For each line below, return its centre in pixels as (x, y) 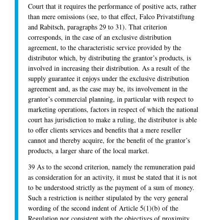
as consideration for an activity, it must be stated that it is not (112, 177)
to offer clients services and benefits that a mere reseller (105, 130)
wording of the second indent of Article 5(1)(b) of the (103, 208)
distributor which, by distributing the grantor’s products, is (110, 58)
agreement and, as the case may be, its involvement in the (108, 89)
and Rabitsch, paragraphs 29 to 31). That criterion (97, 27)
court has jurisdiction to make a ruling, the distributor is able (112, 120)
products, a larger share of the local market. (89, 151)
